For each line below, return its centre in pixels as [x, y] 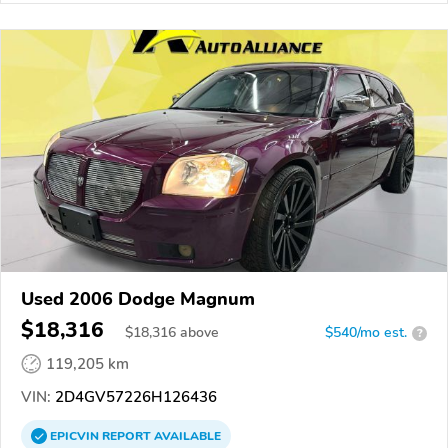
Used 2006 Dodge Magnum [138, 299]
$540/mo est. [366, 333]
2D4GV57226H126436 [134, 397]
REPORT [126, 436]
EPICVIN [76, 436]
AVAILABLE [186, 436]
